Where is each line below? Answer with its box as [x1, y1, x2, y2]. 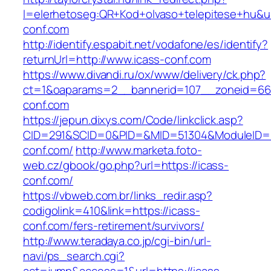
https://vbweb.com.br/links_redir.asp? [23, 188, 213, 204]
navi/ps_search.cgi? [23, 248, 125, 264]
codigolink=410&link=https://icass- [23, 203, 200, 219]
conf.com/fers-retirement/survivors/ [23, 218, 204, 234]
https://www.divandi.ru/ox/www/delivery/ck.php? [23, 67, 266, 83]
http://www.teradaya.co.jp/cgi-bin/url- [23, 233, 212, 249]
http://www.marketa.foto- [76, 142, 202, 158]
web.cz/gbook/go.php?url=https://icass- [23, 157, 229, 174]
